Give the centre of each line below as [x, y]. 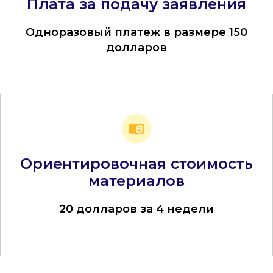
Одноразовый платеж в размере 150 [136, 33]
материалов [136, 181]
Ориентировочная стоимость [136, 164]
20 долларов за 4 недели [136, 209]
